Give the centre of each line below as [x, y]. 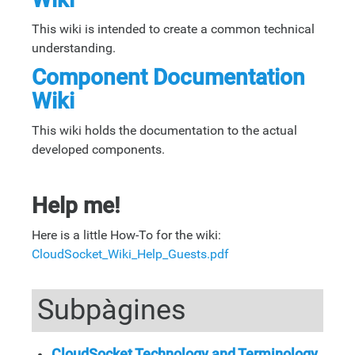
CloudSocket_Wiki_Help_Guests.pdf [130, 254]
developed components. [98, 150]
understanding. [74, 48]
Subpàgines [112, 310]
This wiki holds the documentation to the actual [164, 131]
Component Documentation [168, 78]
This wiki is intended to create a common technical [173, 29]
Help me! [76, 206]
